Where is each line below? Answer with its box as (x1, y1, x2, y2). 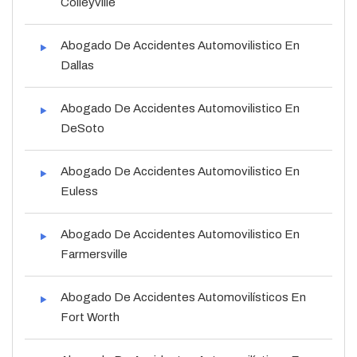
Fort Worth (61, 310, 120, 324)
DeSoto (61, 121, 104, 135)
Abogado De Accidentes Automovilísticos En (61, 290, 306, 304)
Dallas (61, 58, 94, 72)
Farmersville (61, 247, 127, 261)
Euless (61, 184, 98, 198)
